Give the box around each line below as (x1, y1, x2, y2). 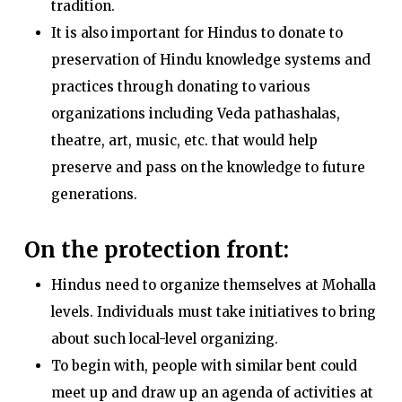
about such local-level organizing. (50, 330, 278, 347)
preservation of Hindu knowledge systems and (50, 51, 371, 68)
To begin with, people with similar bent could (50, 357, 357, 374)
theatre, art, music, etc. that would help (50, 132, 318, 149)
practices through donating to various (50, 78, 310, 95)
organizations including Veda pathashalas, (50, 105, 340, 122)
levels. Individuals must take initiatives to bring (50, 303, 376, 320)
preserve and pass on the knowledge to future (50, 159, 365, 176)
